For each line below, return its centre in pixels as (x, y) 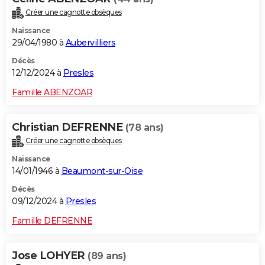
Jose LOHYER (50, 255)
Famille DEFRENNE (52, 220)
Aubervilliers (90, 43)
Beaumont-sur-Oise (102, 171)
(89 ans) (107, 256)
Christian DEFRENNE (69, 127)
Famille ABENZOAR (52, 93)
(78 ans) (144, 128)
